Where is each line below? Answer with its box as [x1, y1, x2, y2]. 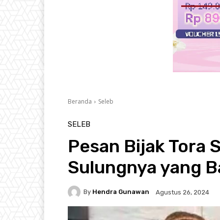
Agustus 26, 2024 [156, 188, 209, 196]
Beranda [68, 97, 92, 106]
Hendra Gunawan [92, 188, 149, 196]
